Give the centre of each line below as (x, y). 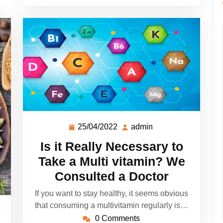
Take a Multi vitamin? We (111, 162)
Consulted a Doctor (111, 176)
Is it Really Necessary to (111, 147)
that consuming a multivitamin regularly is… (111, 206)
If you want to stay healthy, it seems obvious (111, 194)
